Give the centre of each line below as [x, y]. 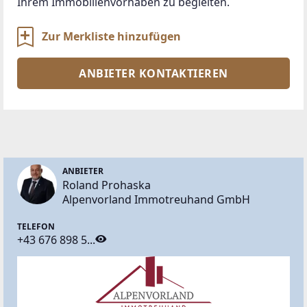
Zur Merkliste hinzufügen [111, 36]
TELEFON [36, 226]
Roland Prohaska [107, 185]
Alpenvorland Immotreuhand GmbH [156, 199]
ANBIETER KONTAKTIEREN [153, 73]
